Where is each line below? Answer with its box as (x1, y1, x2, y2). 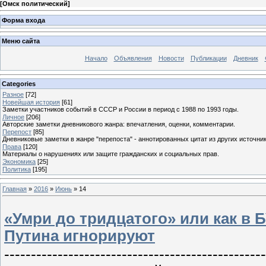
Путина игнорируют (4, 227, 155, 244)
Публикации (190, 55, 227, 62)
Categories (2, 80, 36, 87)
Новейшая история (2, 98, 60, 106)
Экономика (2, 157, 36, 165)
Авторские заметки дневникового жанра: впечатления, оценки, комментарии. (2, 120, 235, 128)
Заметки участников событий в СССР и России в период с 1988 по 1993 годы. (2, 105, 239, 113)
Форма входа (2, 16, 45, 24)
